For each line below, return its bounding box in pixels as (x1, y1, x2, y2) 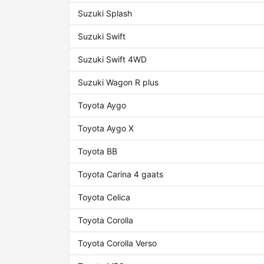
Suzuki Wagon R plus (78, 77, 159, 88)
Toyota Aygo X (78, 123, 134, 134)
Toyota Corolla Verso (78, 238, 157, 249)
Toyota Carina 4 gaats (78, 169, 164, 180)
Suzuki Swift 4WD (78, 54, 147, 65)
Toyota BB (78, 146, 118, 157)
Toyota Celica (78, 192, 131, 203)
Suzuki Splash (78, 8, 133, 19)
